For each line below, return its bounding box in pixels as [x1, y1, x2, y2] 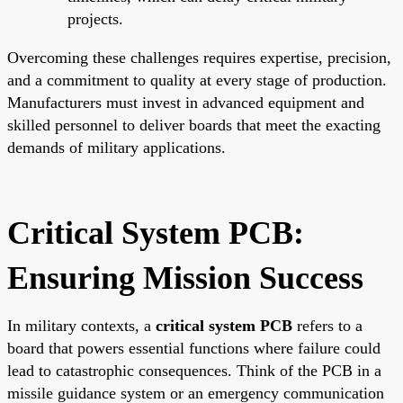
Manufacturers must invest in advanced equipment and [7, 93, 364, 112]
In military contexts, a [7, 316, 156, 335]
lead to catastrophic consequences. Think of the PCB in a [7, 361, 381, 380]
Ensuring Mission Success [7, 259, 363, 296]
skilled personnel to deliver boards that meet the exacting [7, 115, 381, 134]
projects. [67, 9, 123, 28]
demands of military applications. [7, 138, 226, 157]
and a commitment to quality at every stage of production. [7, 70, 387, 89]
